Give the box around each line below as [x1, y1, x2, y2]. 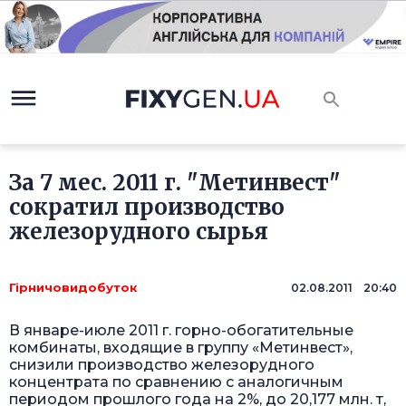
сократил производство [9, 193, 285, 222]
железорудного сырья [9, 217, 268, 246]
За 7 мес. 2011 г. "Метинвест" [9, 169, 341, 198]
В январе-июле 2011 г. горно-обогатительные [9, 322, 353, 340]
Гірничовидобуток [9, 280, 138, 295]
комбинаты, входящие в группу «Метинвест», [9, 339, 353, 357]
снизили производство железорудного [9, 356, 314, 374]
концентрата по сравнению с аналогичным [9, 373, 343, 391]
